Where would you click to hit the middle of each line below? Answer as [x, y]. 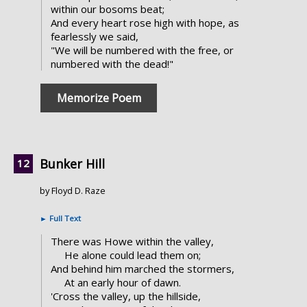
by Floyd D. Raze [73, 191]
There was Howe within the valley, [132, 242]
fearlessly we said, [94, 37]
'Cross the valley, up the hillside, [125, 296]
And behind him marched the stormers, [142, 269]
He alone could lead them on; [132, 255]
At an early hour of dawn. [122, 283]
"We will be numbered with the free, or [142, 50]
